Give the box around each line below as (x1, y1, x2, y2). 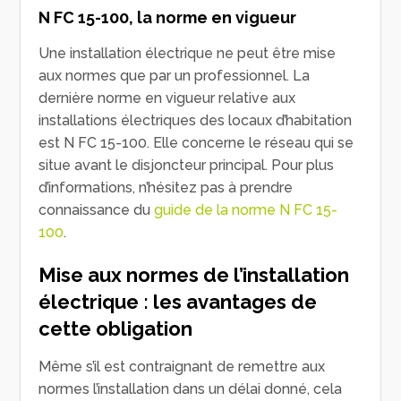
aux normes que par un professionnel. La (38, 66, 311, 84)
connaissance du (38, 200, 155, 218)
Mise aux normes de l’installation (38, 262, 350, 286)
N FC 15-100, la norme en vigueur (38, 7, 297, 27)
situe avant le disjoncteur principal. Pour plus (38, 156, 335, 174)
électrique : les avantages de (38, 289, 318, 313)
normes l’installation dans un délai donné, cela (38, 380, 343, 397)
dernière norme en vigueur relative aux (38, 89, 296, 107)
